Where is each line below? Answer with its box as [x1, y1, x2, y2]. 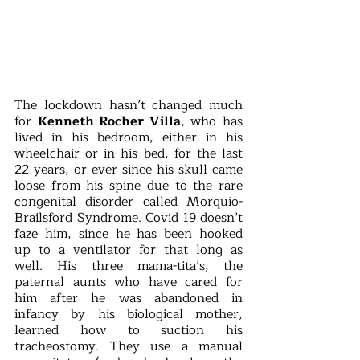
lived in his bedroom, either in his [14, 127, 243, 149]
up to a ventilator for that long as [14, 239, 243, 261]
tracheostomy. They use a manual [14, 336, 243, 358]
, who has [180, 111, 243, 133]
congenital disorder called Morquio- [14, 191, 243, 213]
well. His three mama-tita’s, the [14, 256, 243, 277]
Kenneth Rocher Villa [37, 111, 181, 133]
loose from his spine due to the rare [14, 175, 243, 197]
